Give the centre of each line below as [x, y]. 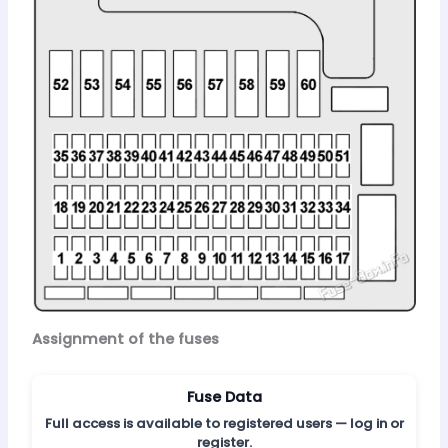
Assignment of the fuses [125, 338]
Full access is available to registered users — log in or [224, 424]
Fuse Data [224, 397]
